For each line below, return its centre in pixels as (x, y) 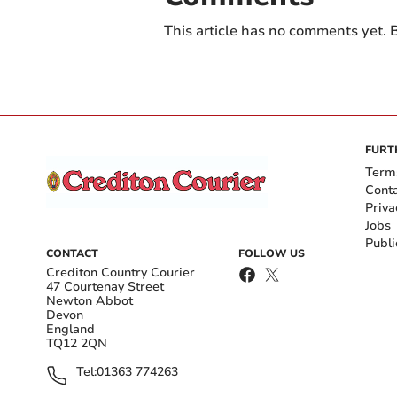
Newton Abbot (90, 300)
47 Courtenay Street (105, 286)
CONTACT (72, 253)
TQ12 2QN (77, 343)
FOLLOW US (272, 253)
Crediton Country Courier (121, 272)
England (70, 329)
